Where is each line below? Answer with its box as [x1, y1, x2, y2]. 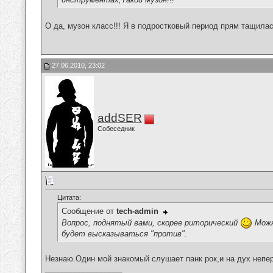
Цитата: [57, 194, 81, 202]
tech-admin [116, 207, 158, 216]
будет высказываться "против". [62, 229, 187, 238]
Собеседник [97, 125, 135, 132]
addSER [97, 112, 142, 124]
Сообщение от [62, 207, 116, 216]
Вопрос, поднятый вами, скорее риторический [62, 218, 240, 227]
